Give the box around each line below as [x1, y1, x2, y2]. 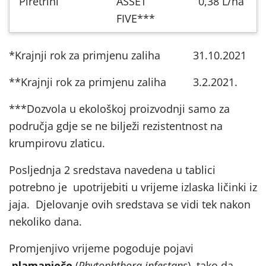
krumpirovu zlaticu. [9, 135, 105, 150]
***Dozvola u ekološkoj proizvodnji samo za [9, 101, 230, 116]
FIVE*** [116, 11, 155, 26]
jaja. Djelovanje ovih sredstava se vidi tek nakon [9, 197, 251, 211]
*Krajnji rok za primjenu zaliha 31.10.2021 [9, 47, 246, 62]
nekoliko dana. [9, 214, 82, 229]
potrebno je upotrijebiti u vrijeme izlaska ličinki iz [9, 179, 257, 194]
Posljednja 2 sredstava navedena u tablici [9, 162, 216, 177]
